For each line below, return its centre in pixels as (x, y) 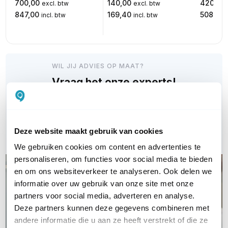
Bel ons (72, 107)
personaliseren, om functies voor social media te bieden (113, 159)
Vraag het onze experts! (114, 82)
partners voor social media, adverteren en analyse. (104, 196)
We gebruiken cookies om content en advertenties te (107, 147)
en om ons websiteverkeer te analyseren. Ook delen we (113, 172)
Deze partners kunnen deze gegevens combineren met (112, 208)
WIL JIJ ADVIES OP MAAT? (98, 66)
